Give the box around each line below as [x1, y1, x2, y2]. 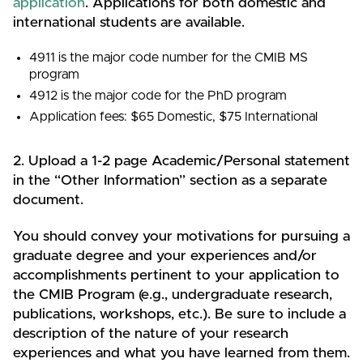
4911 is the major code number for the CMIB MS [29, 51, 309, 65]
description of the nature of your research [13, 326, 288, 341]
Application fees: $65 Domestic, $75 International [29, 109, 318, 123]
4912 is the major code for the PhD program [29, 88, 288, 102]
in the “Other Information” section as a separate [13, 173, 327, 188]
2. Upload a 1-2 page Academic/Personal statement [13, 153, 350, 169]
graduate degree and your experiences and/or [13, 248, 317, 263]
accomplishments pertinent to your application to [13, 267, 340, 283]
